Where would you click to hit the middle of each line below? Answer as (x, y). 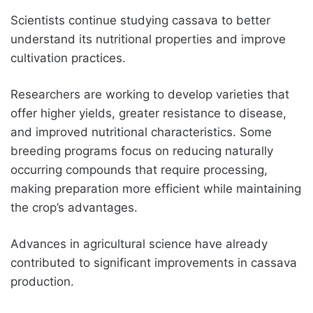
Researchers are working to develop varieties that (150, 94)
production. (42, 281)
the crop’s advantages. (74, 207)
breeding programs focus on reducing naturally (142, 151)
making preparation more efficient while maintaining (156, 188)
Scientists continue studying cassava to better (140, 20)
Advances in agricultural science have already (139, 243)
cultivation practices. (68, 58)
